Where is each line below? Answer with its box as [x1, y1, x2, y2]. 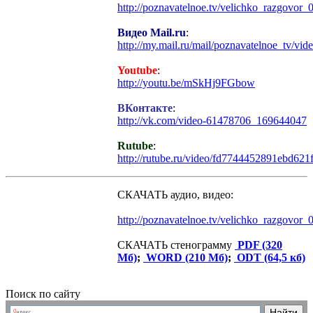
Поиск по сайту [6, 288, 80, 300]
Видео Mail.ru [117, 27, 186, 39]
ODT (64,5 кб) [234, 252, 305, 264]
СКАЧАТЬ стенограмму [117, 239, 235, 252]
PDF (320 [235, 239, 282, 252]
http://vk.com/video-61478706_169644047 [117, 115, 307, 127]
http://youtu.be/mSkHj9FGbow [117, 77, 255, 89]
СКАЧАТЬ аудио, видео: [117, 189, 233, 201]
